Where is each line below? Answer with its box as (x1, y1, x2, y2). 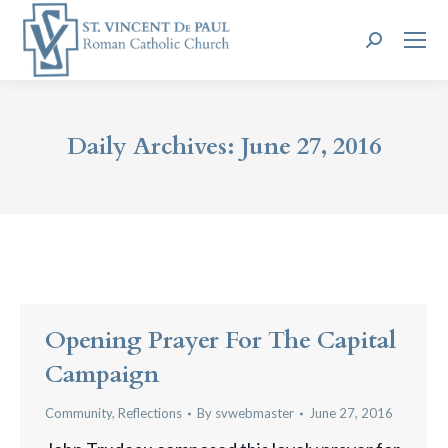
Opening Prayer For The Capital (45, 324, 396, 357)
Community (45, 405, 112, 421)
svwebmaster (215, 405, 294, 421)
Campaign (45, 358, 159, 391)
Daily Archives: (67, 130, 241, 163)
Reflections (118, 405, 182, 421)
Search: (365, 34, 424, 56)
